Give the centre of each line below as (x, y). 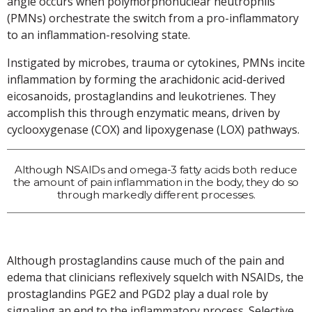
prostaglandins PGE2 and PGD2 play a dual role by (138, 294)
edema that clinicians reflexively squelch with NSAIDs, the (155, 277)
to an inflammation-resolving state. (99, 34)
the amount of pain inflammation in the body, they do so (156, 182)
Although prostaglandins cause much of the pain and (146, 260)
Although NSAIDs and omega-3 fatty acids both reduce (156, 169)
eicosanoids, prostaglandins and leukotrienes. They (141, 96)
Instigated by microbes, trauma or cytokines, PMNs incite (156, 62)
